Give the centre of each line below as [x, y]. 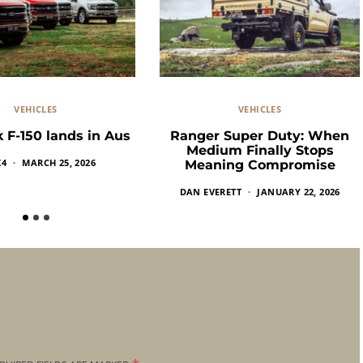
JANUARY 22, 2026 [299, 191]
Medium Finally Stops [260, 150]
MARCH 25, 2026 [59, 162]
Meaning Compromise [260, 164]
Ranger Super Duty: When [260, 135]
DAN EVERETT [210, 191]
